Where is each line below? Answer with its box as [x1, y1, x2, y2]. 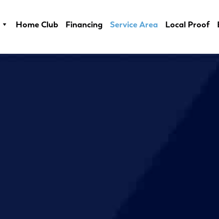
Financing [66, 19, 103, 30]
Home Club [16, 19, 59, 30]
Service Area [110, 19, 158, 30]
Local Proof [165, 19, 210, 30]
